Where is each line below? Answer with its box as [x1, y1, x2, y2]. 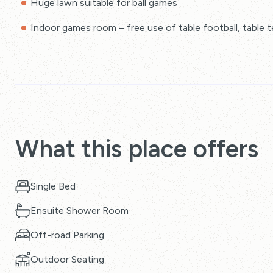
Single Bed [30, 180, 76, 192]
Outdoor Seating [30, 253, 104, 265]
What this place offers [15, 134, 258, 163]
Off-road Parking [30, 229, 104, 241]
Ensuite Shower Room [30, 205, 129, 216]
